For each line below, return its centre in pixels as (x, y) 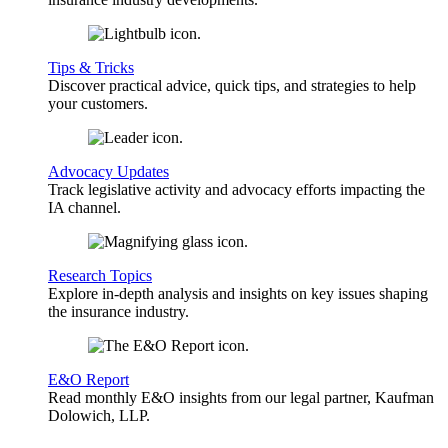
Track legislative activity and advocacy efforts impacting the (236, 189)
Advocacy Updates (108, 171)
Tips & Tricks (91, 67)
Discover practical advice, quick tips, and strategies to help (232, 85)
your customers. (98, 103)
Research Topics (100, 275)
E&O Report (88, 379)
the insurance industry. (118, 311)
